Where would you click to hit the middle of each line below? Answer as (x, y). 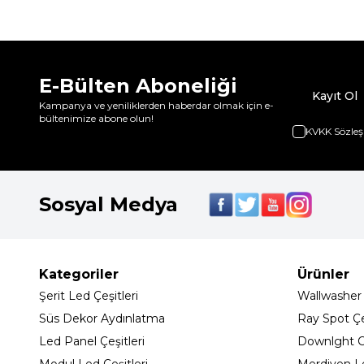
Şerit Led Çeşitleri (89, 296)
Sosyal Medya (108, 205)
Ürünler (323, 275)
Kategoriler (79, 275)
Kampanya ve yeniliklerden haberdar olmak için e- (156, 106)
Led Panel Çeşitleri (92, 342)
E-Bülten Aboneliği (138, 86)
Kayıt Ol (335, 96)
